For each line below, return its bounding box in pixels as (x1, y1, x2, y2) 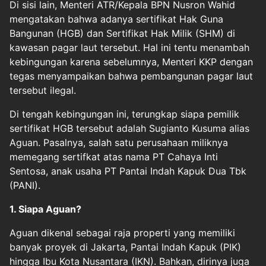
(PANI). (9, 179, 40, 191)
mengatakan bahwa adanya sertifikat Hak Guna (9, 12, 223, 25)
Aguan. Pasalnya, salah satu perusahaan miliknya (9, 136, 228, 148)
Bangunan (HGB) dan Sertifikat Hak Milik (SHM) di (9, 27, 235, 39)
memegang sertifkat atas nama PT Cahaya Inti (9, 150, 218, 163)
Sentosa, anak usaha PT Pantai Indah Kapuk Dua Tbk (9, 164, 246, 177)
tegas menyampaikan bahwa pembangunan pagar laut (9, 69, 253, 82)
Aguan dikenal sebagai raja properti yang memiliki (9, 226, 235, 239)
